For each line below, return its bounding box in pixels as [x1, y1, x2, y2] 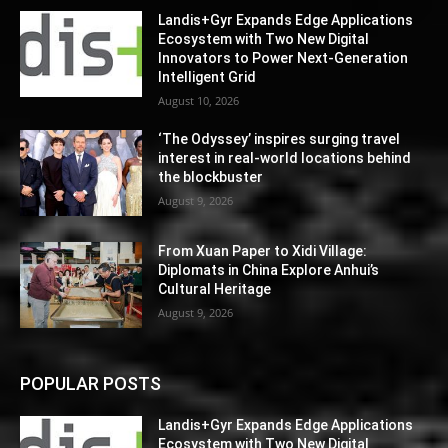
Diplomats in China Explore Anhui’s [158, 262, 380, 279]
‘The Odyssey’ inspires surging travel [158, 131, 401, 148]
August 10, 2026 [158, 93, 240, 109]
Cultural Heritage [158, 281, 272, 298]
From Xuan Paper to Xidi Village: [158, 243, 368, 260]
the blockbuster [158, 169, 264, 186]
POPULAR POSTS [20, 372, 161, 394]
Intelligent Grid [158, 69, 257, 86]
